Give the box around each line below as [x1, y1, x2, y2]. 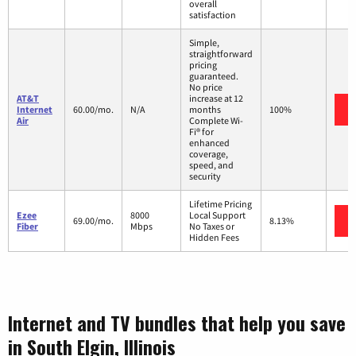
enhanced [189, 137, 230, 149]
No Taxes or [189, 220, 234, 233]
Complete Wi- [189, 114, 243, 127]
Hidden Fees [189, 231, 239, 244]
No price [189, 81, 222, 94]
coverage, [189, 148, 228, 161]
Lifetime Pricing [189, 198, 252, 211]
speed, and [189, 159, 234, 172]
